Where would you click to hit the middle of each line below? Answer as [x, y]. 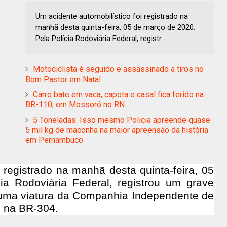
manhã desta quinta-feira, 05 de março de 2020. [115, 27]
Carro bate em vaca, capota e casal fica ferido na [118, 94]
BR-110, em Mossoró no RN [75, 104]
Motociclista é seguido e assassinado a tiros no [118, 69]
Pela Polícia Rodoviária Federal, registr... [101, 38]
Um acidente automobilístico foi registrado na [112, 16]
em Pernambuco [54, 140]
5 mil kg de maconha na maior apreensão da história [117, 130]
